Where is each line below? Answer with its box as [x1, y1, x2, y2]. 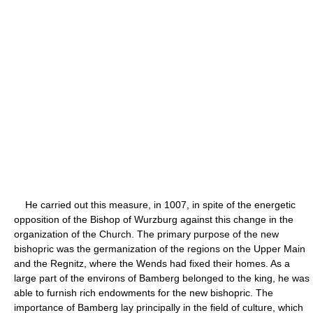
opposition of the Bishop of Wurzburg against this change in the [14, 213, 293, 225]
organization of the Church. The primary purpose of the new [14, 228, 279, 240]
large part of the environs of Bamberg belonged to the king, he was [14, 272, 310, 284]
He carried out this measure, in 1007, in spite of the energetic [14, 198, 296, 210]
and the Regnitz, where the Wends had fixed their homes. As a [14, 257, 290, 269]
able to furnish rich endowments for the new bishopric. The [14, 286, 273, 298]
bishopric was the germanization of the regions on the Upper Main [14, 242, 305, 254]
